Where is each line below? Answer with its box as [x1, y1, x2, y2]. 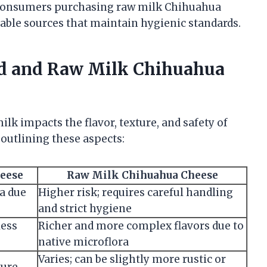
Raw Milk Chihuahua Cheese [66, 168, 218, 182]
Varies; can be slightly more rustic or [38, 252, 226, 266]
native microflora [38, 235, 129, 249]
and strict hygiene [38, 201, 132, 215]
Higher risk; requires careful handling [38, 185, 233, 199]
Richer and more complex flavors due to [38, 219, 244, 232]
